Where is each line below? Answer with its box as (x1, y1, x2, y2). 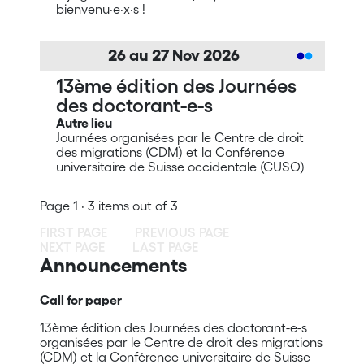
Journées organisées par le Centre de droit (55, 130, 304, 145)
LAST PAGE (132, 240, 198, 254)
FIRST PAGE (39, 225, 107, 240)
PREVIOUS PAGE (134, 225, 229, 240)
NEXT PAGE (39, 240, 105, 254)
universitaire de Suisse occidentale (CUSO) (55, 159, 305, 174)
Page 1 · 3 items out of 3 (39, 198, 178, 213)
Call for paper (39, 292, 122, 307)
